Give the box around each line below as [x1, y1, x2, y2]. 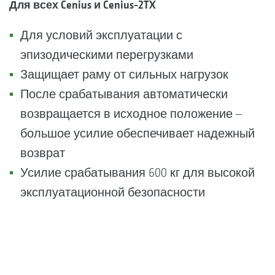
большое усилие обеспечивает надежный [20, 126, 255, 141]
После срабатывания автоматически [20, 87, 228, 101]
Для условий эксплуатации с [20, 28, 182, 42]
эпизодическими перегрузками [20, 47, 196, 62]
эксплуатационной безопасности [20, 185, 205, 199]
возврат [20, 145, 68, 160]
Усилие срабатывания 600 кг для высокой [20, 165, 255, 180]
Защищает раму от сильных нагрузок [20, 67, 231, 82]
